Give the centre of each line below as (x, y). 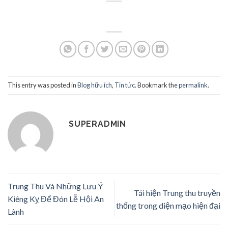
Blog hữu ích (95, 85)
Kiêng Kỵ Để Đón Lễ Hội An (56, 199)
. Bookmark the (157, 85)
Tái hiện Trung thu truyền (177, 192)
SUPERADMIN (97, 124)
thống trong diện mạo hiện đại (168, 205)
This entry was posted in (42, 85)
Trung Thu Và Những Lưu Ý (55, 186)
